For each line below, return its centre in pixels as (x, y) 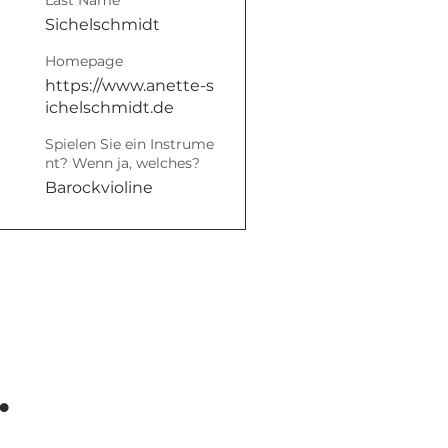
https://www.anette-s (130, 85)
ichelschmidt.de (110, 107)
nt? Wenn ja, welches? (123, 163)
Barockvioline (99, 187)
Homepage (84, 61)
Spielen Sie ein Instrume (130, 144)
